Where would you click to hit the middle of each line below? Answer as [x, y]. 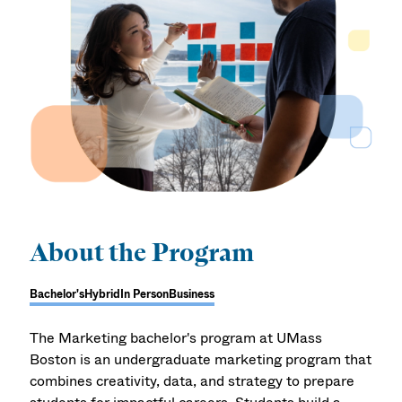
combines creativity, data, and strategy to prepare [192, 380]
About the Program [142, 252]
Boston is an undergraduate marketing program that [201, 359]
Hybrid [103, 294]
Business [192, 294]
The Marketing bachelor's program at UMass [176, 337]
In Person [145, 294]
